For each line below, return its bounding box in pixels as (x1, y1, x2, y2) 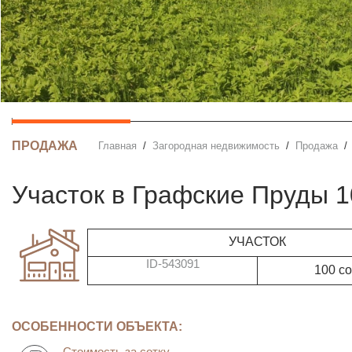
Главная (102, 140, 137, 152)
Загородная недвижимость (158, 140, 280, 152)
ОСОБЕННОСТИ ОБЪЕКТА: (12, 318, 182, 333)
